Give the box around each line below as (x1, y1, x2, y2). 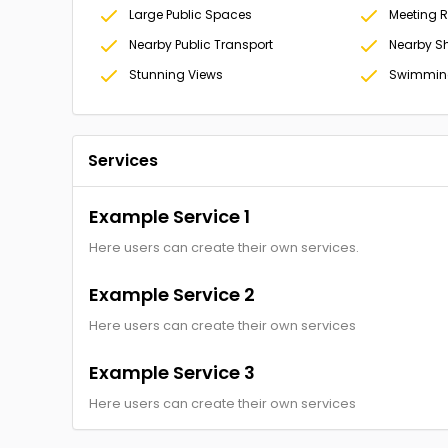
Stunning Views (129, 66, 223, 83)
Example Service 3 (89, 360, 255, 385)
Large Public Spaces (129, 6, 252, 23)
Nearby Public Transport (129, 36, 273, 53)
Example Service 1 (89, 204, 250, 229)
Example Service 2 (89, 282, 255, 307)
